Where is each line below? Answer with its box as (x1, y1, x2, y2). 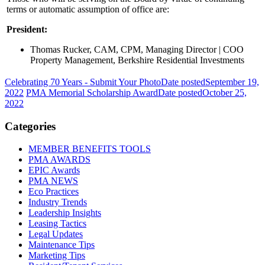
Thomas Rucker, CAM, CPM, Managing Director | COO (30, 44, 244, 54)
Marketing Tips (28, 250, 85, 261)
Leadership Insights (28, 208, 101, 218)
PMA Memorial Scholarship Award (26, 87, 158, 98)
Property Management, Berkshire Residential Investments (30, 54, 244, 65)
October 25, (202, 87, 247, 98)
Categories (5, 119, 56, 132)
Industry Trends (28, 197, 87, 208)
